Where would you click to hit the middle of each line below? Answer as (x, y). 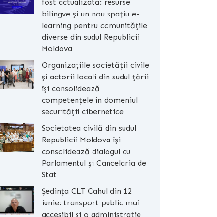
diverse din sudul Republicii (91, 37)
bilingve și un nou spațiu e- (91, 14)
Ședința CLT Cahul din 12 (87, 191)
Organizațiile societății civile (95, 65)
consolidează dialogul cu (86, 151)
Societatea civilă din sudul (89, 128)
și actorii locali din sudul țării (95, 77)
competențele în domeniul (90, 100)
